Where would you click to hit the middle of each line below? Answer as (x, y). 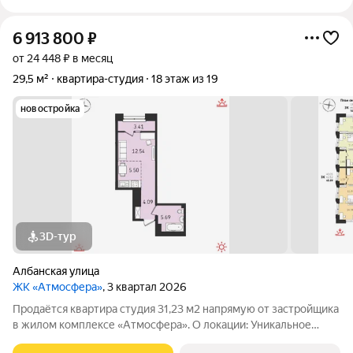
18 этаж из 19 (185, 79)
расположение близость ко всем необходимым (52, 340)
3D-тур (58, 236)
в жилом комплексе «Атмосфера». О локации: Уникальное (162, 325)
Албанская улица (56, 271)
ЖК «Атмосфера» (58, 287)
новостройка (50, 109)
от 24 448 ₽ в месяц (63, 58)
